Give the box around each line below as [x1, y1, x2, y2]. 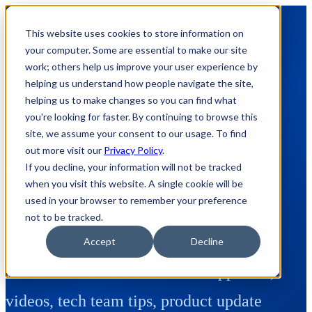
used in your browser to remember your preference [25, 194, 247, 206]
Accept [84, 235, 116, 248]
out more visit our [25, 144, 104, 156]
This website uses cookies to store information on [25, 27, 244, 39]
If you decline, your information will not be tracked [25, 161, 242, 173]
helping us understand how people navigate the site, [25, 77, 253, 89]
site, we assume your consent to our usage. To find [25, 127, 247, 139]
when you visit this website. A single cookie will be [25, 178, 243, 189]
